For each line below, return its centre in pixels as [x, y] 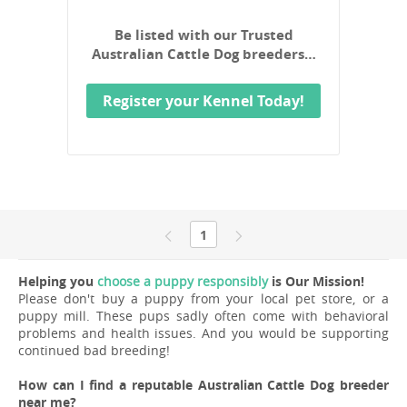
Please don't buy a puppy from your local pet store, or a [203, 299]
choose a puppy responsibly [183, 282]
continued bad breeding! [94, 351]
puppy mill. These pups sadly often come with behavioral [203, 316]
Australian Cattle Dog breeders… [203, 55]
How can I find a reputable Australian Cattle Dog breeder [203, 385]
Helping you [58, 282]
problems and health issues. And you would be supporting [203, 333]
